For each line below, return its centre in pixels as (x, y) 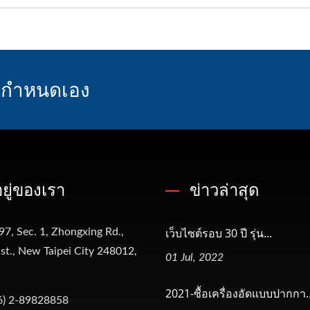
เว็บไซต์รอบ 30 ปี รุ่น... (219, 233)
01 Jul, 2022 (194, 257)
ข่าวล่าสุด (225, 189)
